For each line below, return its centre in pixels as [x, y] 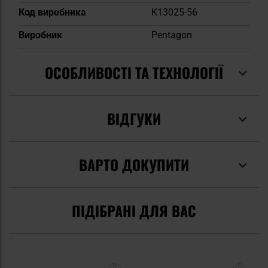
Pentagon [171, 35]
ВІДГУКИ [134, 118]
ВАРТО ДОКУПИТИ [134, 164]
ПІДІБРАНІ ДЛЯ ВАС [134, 210]
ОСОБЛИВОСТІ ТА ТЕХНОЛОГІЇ [134, 72]
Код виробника [52, 12]
